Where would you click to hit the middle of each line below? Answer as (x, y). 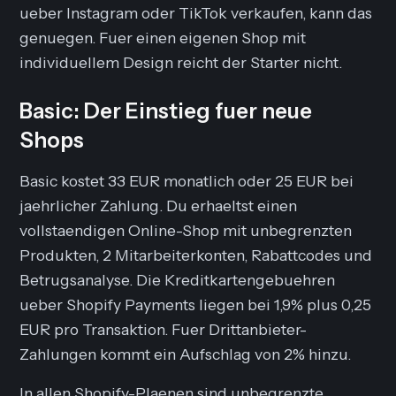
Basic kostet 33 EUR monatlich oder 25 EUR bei (187, 180)
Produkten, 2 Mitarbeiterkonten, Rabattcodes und (196, 255)
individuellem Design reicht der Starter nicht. (181, 62)
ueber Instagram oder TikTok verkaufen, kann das (196, 12)
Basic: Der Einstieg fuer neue (166, 110)
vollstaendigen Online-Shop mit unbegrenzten (186, 230)
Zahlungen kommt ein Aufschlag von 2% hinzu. (186, 354)
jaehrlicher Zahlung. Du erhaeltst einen (159, 205)
